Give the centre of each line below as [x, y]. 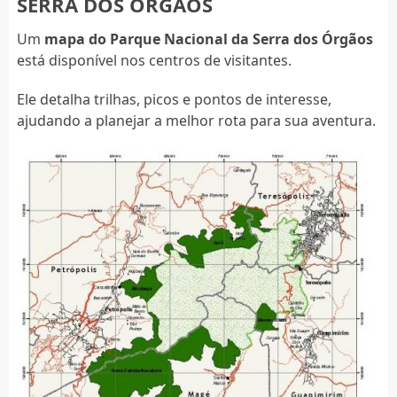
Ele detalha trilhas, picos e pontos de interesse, [174, 100]
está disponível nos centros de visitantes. [154, 61]
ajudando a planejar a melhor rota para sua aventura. [196, 121]
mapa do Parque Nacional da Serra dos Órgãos [208, 39]
